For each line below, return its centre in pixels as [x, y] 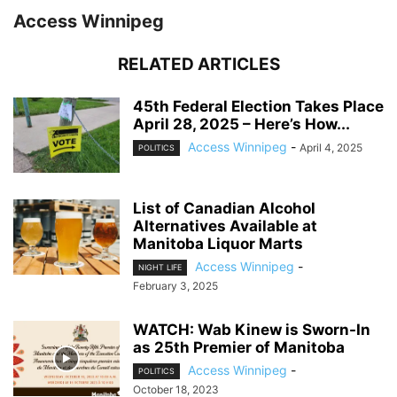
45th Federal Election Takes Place [258, 106]
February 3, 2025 [175, 286]
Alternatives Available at [225, 226]
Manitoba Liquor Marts [218, 243]
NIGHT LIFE [160, 267]
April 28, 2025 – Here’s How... [241, 124]
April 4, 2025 [331, 147]
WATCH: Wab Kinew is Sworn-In [252, 330]
